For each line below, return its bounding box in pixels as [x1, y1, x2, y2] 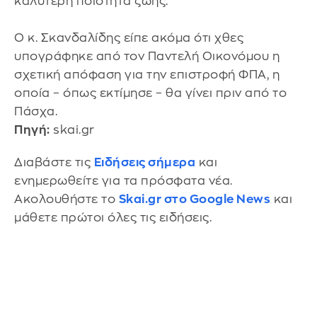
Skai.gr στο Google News [118, 193, 270, 205]
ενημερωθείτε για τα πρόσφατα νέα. [14, 175, 233, 187]
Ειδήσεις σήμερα [93, 156, 195, 168]
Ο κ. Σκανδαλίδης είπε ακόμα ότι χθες [14, 32, 243, 44]
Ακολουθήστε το [14, 193, 119, 205]
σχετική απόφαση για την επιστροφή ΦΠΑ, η [14, 69, 279, 81]
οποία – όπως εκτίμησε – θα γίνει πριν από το [14, 87, 287, 99]
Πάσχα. [14, 105, 57, 117]
